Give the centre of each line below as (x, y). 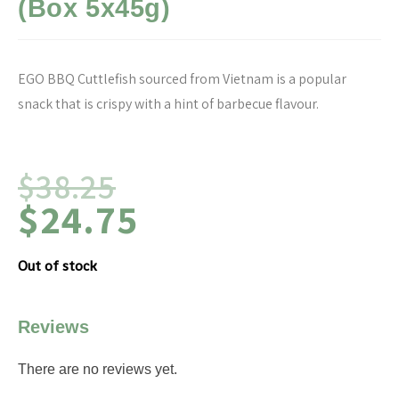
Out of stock (57, 266)
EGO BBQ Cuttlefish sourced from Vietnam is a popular (182, 79)
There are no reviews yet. (98, 370)
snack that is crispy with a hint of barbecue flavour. (168, 104)
